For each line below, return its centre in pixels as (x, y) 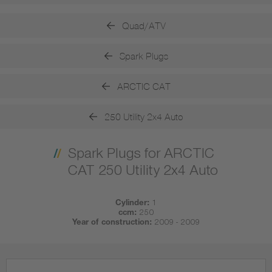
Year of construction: (112, 223)
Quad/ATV (144, 25)
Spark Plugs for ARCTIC (141, 155)
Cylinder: (132, 204)
